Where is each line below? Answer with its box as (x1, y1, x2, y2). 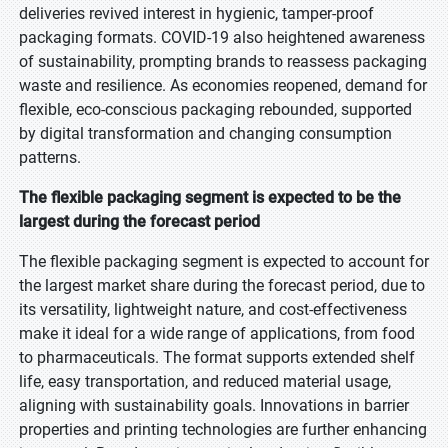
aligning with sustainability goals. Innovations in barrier (19, 396, 409, 415)
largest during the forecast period (19, 212, 260, 231)
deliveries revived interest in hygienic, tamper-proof (19, 4, 374, 23)
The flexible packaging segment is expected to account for (19, 252, 429, 271)
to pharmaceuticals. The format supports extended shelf (19, 348, 415, 367)
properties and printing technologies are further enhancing (19, 420, 427, 439)
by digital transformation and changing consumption (19, 124, 392, 143)
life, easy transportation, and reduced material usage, (19, 372, 391, 391)
